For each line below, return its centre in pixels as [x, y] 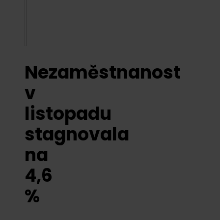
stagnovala [77, 134]
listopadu [68, 114]
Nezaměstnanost [103, 72]
